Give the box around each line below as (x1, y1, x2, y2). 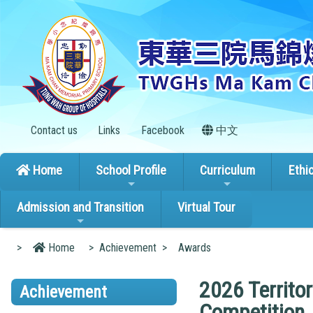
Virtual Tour (177, 200, 236, 215)
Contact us (27, 124, 78, 137)
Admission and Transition (17, 200, 145, 215)
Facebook (138, 124, 184, 137)
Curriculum (199, 162, 255, 177)
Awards (178, 240, 211, 254)
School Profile (96, 162, 167, 177)
